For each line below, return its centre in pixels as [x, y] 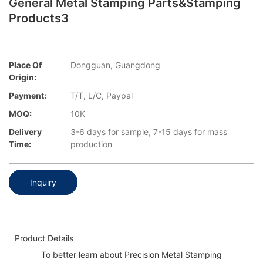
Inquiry [43, 182]
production [91, 144]
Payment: [28, 96]
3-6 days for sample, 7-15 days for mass [149, 132]
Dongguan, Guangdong [115, 65]
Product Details [44, 238]
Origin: [23, 77]
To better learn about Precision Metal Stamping [131, 254]
